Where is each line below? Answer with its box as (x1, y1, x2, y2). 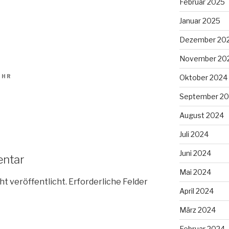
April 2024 (179, 186, 214, 195)
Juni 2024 (179, 148, 211, 157)
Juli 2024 (179, 129, 209, 139)
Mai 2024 (179, 167, 211, 176)
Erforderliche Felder (68, 176, 148, 187)
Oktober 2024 (179, 73, 227, 82)
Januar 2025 (179, 16, 220, 25)
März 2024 (179, 205, 216, 214)
